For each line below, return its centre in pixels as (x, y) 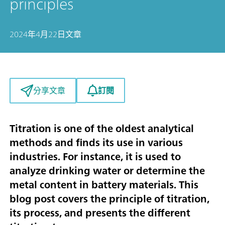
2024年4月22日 (37, 34)
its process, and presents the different (100, 212)
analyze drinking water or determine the (107, 170)
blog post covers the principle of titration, (109, 198)
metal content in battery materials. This (104, 184)
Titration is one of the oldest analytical (102, 128)
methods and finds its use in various (96, 142)
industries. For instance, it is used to (95, 156)
